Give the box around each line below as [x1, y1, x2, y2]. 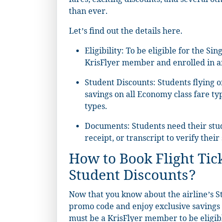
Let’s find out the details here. [69, 26, 182, 39]
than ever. [69, 6, 108, 19]
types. [85, 101, 107, 114]
